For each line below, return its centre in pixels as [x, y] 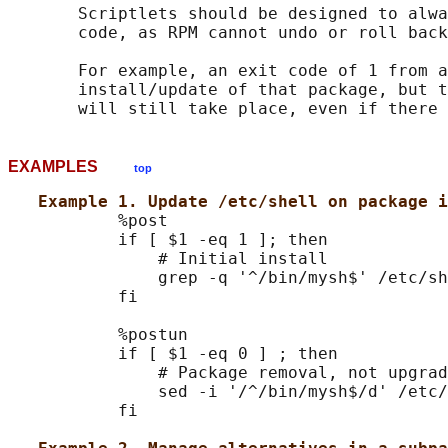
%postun [98, 335]
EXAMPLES [71, 167]
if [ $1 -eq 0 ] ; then [173, 354]
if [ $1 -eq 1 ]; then [168, 240]
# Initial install [168, 259]
